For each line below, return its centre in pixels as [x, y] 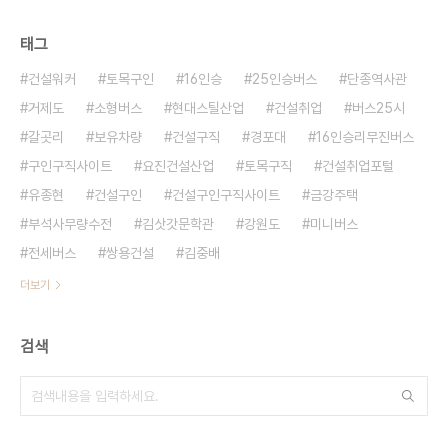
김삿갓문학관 [178, 223]
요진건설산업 [178, 165]
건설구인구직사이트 [226, 194]
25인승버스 [284, 78]
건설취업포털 [358, 165]
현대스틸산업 [208, 107]
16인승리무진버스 [365, 136]
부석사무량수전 [70, 223]
